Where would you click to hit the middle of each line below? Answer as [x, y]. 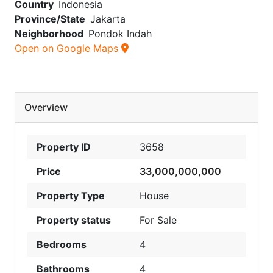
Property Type [71, 195]
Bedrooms [62, 244]
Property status [74, 220]
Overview [46, 107]
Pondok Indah [120, 33]
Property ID [64, 147]
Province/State [50, 19]
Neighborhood [49, 33]
